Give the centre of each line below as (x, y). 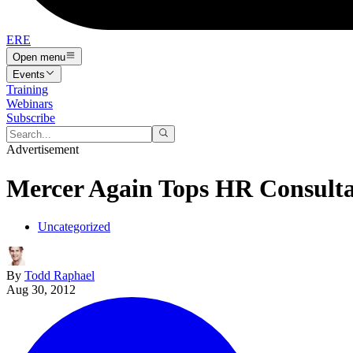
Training (27, 89)
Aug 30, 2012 (41, 290)
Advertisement (43, 150)
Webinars (30, 103)
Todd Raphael (59, 276)
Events (29, 74)
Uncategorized (74, 227)
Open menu (39, 57)
